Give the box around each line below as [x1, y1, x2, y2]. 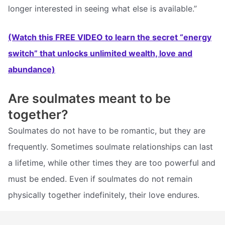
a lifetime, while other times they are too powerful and [8, 157, 215, 168]
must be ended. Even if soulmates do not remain [8, 173, 192, 184]
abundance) [8, 64, 55, 75]
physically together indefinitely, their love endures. [8, 189, 199, 200]
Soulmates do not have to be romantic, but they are [8, 125, 205, 136]
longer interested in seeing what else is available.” [8, 3, 197, 14]
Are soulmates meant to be [8, 90, 171, 106]
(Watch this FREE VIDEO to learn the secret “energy [8, 32, 211, 43]
